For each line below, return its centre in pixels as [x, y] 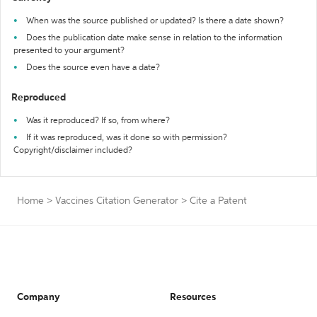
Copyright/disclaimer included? [73, 151]
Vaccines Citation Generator [117, 201]
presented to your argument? [69, 51]
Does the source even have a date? [93, 68]
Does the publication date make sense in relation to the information [154, 38]
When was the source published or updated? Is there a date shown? [155, 21]
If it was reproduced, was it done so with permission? [127, 138]
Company [39, 297]
